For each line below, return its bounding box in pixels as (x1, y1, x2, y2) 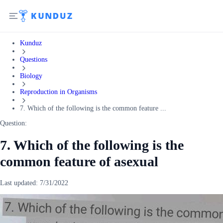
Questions (20, 55, 47, 63)
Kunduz (20, 39, 42, 47)
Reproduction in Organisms (20, 88, 97, 96)
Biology (20, 72, 42, 80)
